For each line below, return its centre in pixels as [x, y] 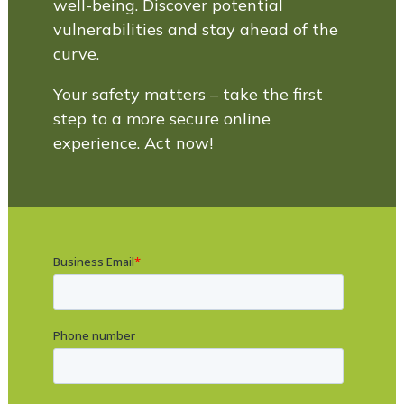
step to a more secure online [161, 119]
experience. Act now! [133, 143]
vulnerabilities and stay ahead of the [195, 30]
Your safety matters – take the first [188, 95]
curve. [76, 54]
